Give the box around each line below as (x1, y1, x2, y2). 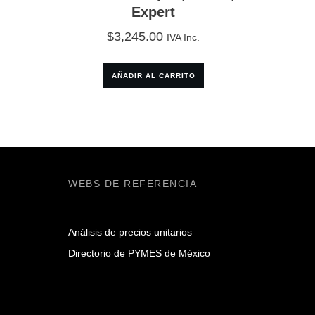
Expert (131, 4, 176, 20)
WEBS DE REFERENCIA (68, 178, 197, 190)
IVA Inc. (167, 32, 200, 44)
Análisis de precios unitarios (68, 226, 192, 238)
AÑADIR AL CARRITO (111, 72, 195, 80)
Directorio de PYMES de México (68, 247, 210, 259)
